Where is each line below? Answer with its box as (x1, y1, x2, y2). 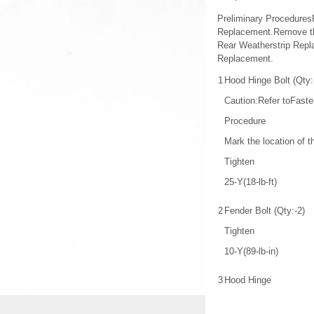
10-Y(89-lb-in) (224, 246, 278, 257)
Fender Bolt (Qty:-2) (224, 205, 305, 216)
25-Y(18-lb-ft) (224, 177, 277, 187)
